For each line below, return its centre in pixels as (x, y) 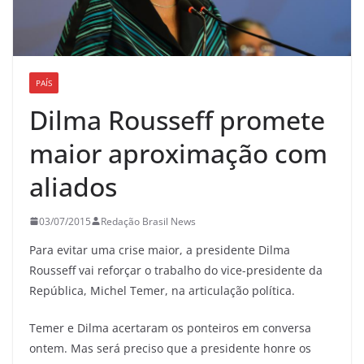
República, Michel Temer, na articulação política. (162, 290)
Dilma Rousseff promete (177, 119)
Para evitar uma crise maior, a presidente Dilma (160, 249)
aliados (76, 186)
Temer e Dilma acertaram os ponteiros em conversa (170, 327)
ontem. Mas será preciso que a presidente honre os (170, 348)
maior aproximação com (178, 153)
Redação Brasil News (148, 221)
